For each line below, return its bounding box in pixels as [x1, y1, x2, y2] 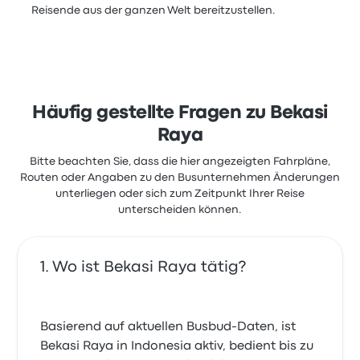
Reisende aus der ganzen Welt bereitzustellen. [31, 6, 276, 15]
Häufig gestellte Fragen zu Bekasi [32, 105, 328, 121]
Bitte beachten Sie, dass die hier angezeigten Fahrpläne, [30, 157, 330, 166]
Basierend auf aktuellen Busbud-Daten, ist [40, 321, 297, 333]
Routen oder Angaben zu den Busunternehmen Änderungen [20, 173, 340, 182]
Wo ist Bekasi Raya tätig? [52, 260, 247, 274]
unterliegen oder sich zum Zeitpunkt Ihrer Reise [55, 189, 305, 198]
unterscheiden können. [118, 205, 242, 215]
